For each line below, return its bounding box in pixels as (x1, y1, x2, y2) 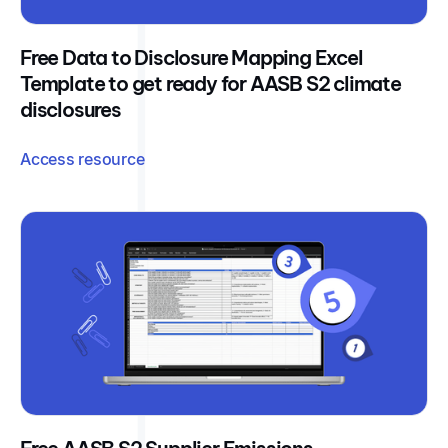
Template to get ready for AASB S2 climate (20, 71, 401, 97)
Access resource (20, 149, 145, 170)
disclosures (20, 97, 121, 123)
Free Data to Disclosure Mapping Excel (20, 45, 363, 71)
